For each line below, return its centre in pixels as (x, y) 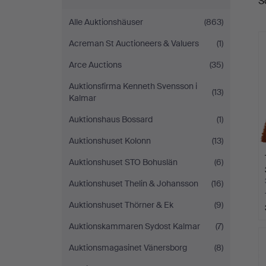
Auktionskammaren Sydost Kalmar (134, 226)
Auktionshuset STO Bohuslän (123, 162)
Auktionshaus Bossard (111, 119)
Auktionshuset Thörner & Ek (121, 205)
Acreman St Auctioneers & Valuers (134, 43)
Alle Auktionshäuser (106, 22)
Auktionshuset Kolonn (110, 141)
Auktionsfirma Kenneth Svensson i (133, 86)
